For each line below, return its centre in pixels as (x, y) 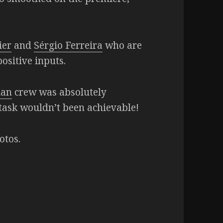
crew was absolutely (59, 92)
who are (122, 45)
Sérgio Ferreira (68, 45)
